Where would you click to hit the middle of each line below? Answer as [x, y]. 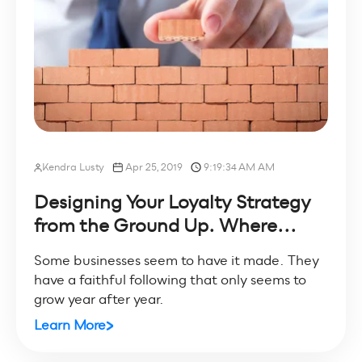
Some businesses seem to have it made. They [176, 260]
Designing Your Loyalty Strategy [172, 202]
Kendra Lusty [73, 167]
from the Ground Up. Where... [165, 225]
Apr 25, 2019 [154, 167]
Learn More [69, 325]
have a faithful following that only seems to [170, 280]
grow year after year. [99, 299]
